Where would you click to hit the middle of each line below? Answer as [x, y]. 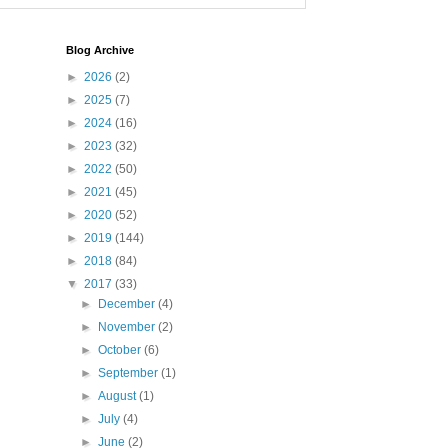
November [128, 327]
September [130, 373]
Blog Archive [100, 50]
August [119, 396]
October [121, 350]
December [128, 304]
